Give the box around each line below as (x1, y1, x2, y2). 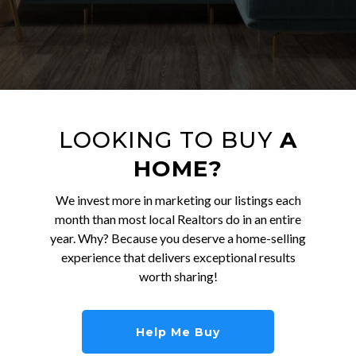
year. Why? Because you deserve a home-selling (50, 230, 306, 246)
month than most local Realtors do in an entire (55, 211, 301, 227)
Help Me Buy (136, 325, 220, 340)
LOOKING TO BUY (59, 126, 280, 154)
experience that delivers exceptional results (60, 250, 296, 265)
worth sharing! (138, 269, 218, 284)
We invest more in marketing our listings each (55, 192, 301, 208)
